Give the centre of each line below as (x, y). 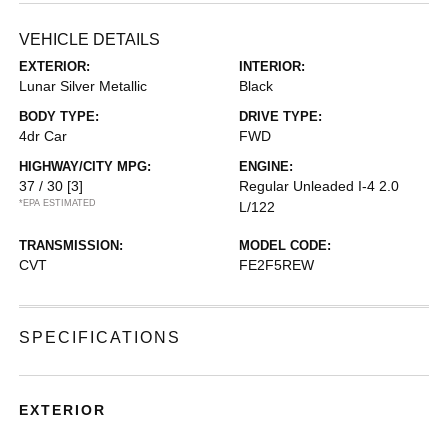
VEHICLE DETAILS (90, 39)
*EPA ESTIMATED (58, 202)
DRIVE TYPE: (280, 116)
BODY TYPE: (59, 116)
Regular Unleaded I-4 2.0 (319, 185)
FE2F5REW (276, 264)
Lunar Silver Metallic (83, 85)
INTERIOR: (272, 66)
